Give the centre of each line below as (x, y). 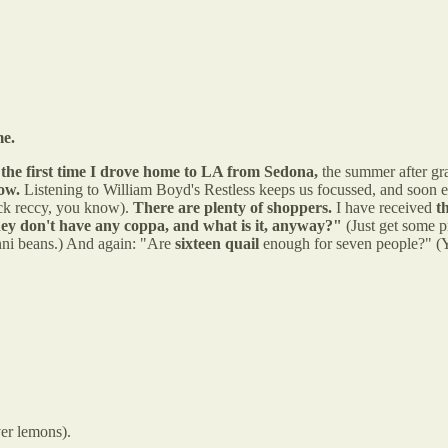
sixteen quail (217, 243)
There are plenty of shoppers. (234, 207)
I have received (386, 207)
